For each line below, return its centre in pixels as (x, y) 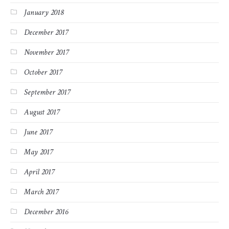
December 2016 (46, 212)
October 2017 (43, 73)
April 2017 (39, 172)
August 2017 (42, 112)
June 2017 (38, 132)
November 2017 (46, 53)
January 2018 (44, 13)
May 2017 (38, 152)
